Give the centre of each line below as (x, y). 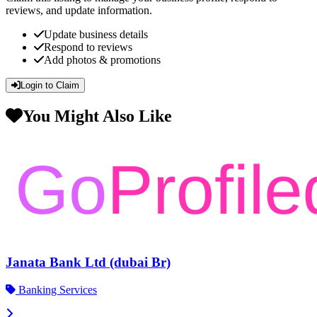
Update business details (96, 34)
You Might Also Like (97, 116)
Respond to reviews (88, 47)
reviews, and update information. (79, 10)
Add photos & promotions (102, 59)
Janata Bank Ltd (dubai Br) (88, 263)
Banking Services (56, 290)
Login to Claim (50, 85)
